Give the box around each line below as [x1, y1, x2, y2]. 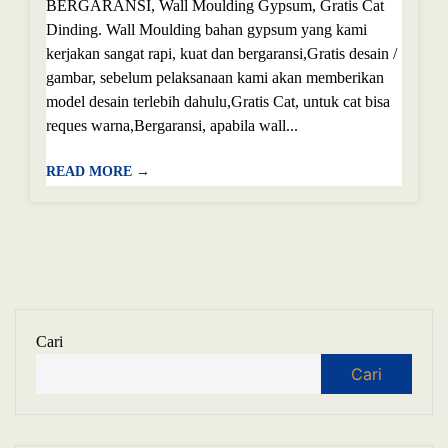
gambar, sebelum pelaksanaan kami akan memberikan [46, 69, 384, 86]
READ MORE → [46, 164, 150, 179]
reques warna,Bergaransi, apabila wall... [46, 117, 298, 134]
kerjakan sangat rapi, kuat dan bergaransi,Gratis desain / [46, 45, 397, 62]
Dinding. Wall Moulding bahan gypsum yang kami [46, 21, 367, 38]
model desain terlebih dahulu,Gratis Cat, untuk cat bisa [46, 93, 390, 110]
